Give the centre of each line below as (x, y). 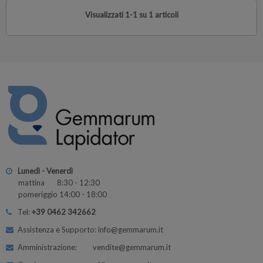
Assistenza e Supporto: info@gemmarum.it (90, 229)
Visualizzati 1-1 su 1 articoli (131, 14)
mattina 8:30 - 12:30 (59, 182)
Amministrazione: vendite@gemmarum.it (94, 247)
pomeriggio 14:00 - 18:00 (63, 194)
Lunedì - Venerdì (45, 171)
